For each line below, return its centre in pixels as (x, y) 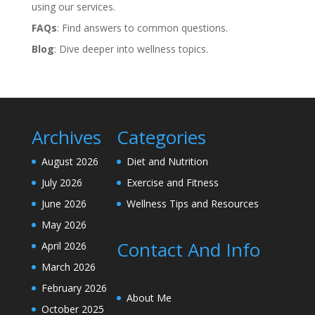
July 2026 (62, 182)
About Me (149, 298)
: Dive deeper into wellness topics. (131, 49)
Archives (66, 137)
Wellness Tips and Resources (192, 204)
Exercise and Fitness (172, 182)
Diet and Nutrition (167, 161)
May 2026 (64, 225)
